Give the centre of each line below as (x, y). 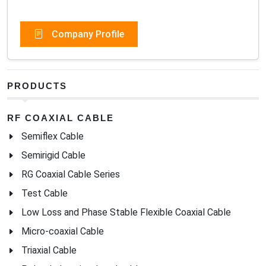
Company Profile (87, 34)
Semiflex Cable (53, 136)
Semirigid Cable (53, 155)
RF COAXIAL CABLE (61, 118)
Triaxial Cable (49, 250)
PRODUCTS (37, 85)
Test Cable (45, 193)
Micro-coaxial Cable (63, 231)
